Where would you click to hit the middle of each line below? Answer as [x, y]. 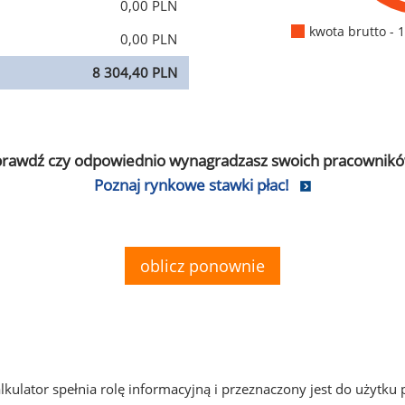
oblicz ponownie [202, 266]
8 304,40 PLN [135, 72]
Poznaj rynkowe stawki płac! [192, 185]
